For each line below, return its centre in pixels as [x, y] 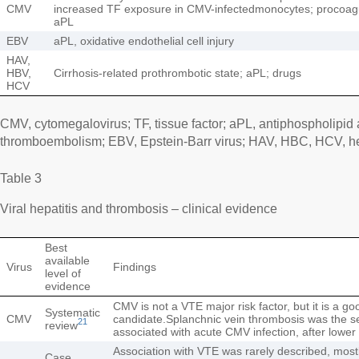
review [61, 325]
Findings [135, 266]
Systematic [73, 312]
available [67, 260]
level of [63, 273]
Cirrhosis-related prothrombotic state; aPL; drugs [177, 73]
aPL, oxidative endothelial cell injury [144, 40]
